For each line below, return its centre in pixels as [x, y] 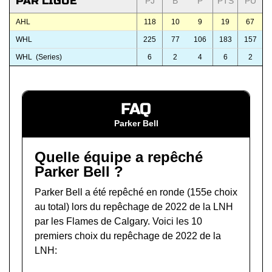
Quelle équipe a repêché [119, 157]
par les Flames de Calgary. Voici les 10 [118, 221]
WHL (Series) [39, 57]
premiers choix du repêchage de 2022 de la [128, 236]
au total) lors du [69, 206]
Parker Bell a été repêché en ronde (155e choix [136, 192]
